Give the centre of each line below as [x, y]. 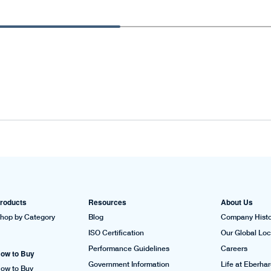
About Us [237, 202]
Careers [234, 249]
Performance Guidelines [129, 249]
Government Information [129, 264]
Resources [107, 202]
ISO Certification [116, 233]
